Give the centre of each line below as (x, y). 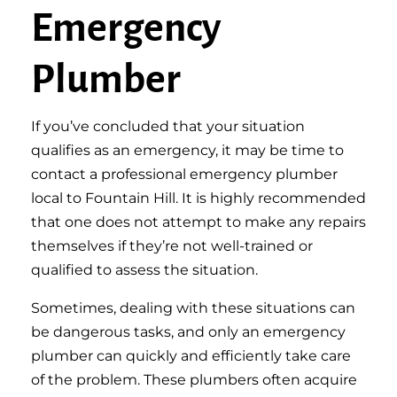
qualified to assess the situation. (144, 270)
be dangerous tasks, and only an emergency (188, 332)
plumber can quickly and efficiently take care (191, 356)
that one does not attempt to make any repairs (198, 222)
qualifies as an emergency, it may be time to (187, 150)
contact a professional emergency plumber (184, 174)
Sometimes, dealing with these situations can (193, 308)
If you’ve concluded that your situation (168, 126)
